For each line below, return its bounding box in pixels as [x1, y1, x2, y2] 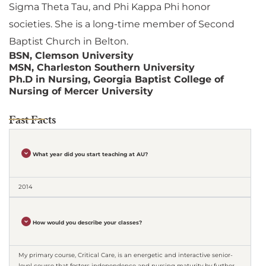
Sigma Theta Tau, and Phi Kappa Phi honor [9, 1, 210, 13]
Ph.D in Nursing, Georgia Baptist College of [9, 74, 224, 85]
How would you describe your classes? [33, 219, 142, 226]
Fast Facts [9, 114, 56, 126]
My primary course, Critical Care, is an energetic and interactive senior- [18, 251, 233, 259]
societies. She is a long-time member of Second [9, 18, 235, 30]
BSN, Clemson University [9, 50, 134, 62]
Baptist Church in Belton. [9, 36, 128, 47]
